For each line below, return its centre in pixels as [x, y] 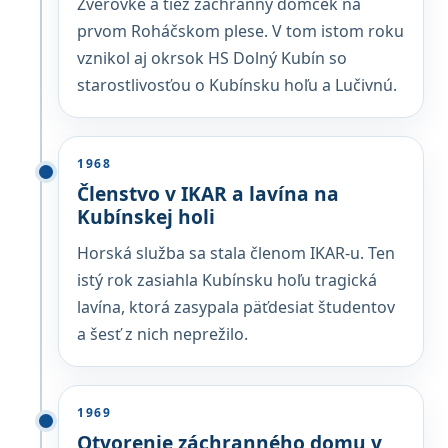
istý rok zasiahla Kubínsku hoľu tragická [227, 280]
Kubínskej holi [146, 216]
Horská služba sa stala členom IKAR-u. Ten [236, 253]
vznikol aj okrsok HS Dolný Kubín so [212, 58]
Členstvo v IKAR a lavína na [208, 193]
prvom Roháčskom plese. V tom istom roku [240, 31]
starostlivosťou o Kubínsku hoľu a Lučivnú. [237, 85]
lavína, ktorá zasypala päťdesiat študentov [236, 307]
